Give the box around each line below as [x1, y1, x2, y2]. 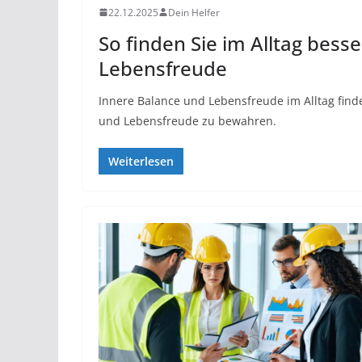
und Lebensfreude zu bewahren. [99, 112, 276, 128]
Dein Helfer [168, 5, 220, 19]
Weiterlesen [108, 153, 174, 169]
